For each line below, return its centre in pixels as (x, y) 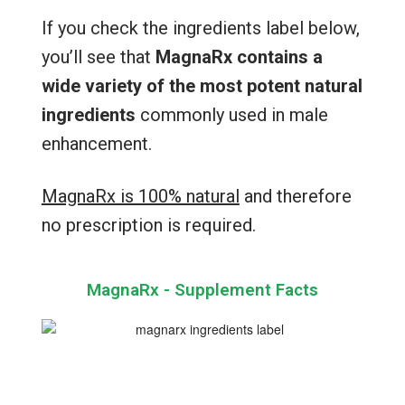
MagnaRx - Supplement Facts (202, 290)
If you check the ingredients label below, (200, 28)
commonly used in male (231, 115)
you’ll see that (98, 57)
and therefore (295, 197)
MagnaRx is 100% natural (140, 197)
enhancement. (99, 144)
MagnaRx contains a (239, 57)
